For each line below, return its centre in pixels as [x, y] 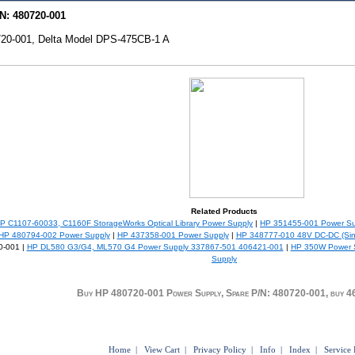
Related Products [224, 212]
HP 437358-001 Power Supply [173, 235]
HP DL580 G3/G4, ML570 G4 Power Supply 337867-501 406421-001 [155, 247]
